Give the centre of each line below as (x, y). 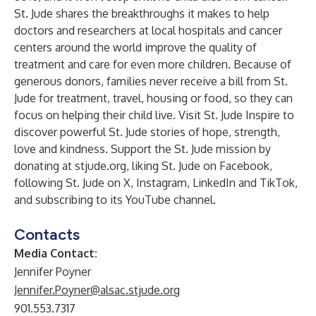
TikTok (277, 183)
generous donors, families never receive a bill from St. (151, 81)
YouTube (148, 200)
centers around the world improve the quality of (135, 47)
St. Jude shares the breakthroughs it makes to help (142, 13)
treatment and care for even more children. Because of (153, 64)
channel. (193, 200)
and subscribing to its (70, 200)
